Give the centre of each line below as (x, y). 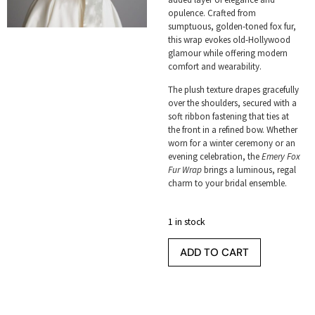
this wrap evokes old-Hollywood (229, 39)
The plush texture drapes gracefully (233, 90)
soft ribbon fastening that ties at (228, 117)
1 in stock (186, 221)
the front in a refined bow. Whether (232, 130)
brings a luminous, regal (249, 170)
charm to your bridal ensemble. (227, 184)
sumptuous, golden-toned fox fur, (232, 26)
